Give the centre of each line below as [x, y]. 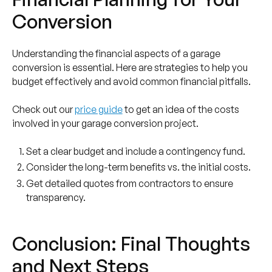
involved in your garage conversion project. [105, 123]
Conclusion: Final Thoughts [131, 244]
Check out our [43, 109]
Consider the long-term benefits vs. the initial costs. [139, 167]
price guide [98, 109]
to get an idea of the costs [181, 109]
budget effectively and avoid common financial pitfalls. [131, 81]
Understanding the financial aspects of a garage [116, 53]
